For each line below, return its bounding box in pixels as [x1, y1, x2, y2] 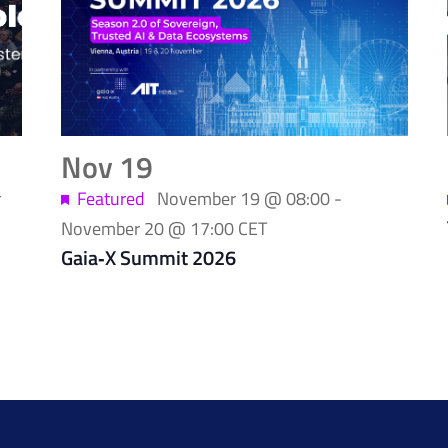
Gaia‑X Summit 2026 [60, 241, 236, 273]
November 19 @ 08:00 [156, 184, 330, 212]
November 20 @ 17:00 [60, 214, 234, 242]
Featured [76, 184, 145, 212]
